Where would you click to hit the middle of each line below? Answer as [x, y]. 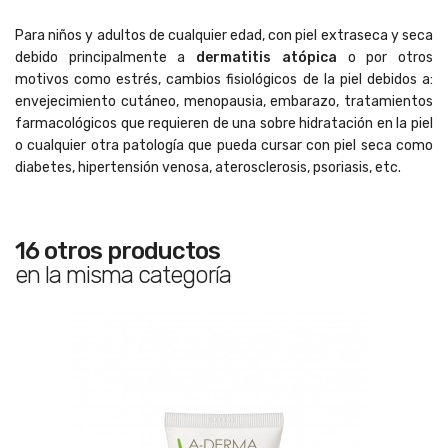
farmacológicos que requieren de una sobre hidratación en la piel [224, 123]
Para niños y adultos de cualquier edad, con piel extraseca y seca [224, 35]
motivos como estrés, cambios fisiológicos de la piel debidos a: [224, 79]
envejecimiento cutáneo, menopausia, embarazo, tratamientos [224, 101]
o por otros [385, 57]
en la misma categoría [123, 274]
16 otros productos [117, 250]
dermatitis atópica [261, 57]
